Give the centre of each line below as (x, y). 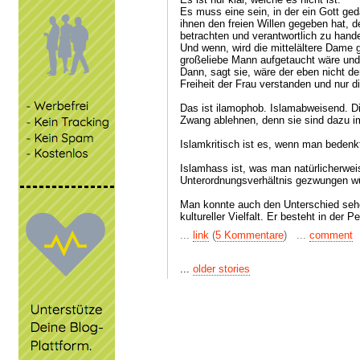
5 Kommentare (250, 235)
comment (331, 235)
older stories (221, 269)
